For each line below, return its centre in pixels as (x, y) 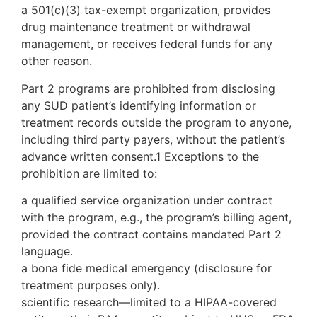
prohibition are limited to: (89, 173)
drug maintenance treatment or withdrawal (136, 27)
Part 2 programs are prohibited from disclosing (148, 88)
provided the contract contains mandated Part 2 (151, 234)
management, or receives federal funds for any (147, 44)
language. (47, 251)
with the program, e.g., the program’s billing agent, (156, 217)
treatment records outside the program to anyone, (156, 122)
